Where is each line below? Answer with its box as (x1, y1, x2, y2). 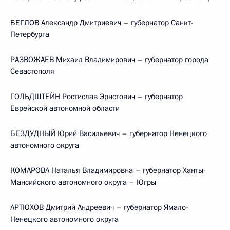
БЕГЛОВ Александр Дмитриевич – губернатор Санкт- (10, 17, 194, 28)
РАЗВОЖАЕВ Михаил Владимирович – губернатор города (10, 54, 208, 65)
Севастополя (10, 66, 54, 76)
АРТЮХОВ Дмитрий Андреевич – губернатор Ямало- (10, 202, 188, 213)
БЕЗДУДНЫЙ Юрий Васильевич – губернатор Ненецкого (10, 128, 207, 139)
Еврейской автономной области (10, 103, 120, 113)
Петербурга (10, 29, 49, 40)
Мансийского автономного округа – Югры (10, 177, 156, 187)
